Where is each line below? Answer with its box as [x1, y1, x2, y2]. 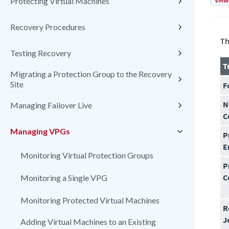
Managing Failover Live [10, 100, 92, 110]
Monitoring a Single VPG [20, 173, 107, 182]
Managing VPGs [10, 126, 70, 136]
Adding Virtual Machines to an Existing [20, 217, 156, 226]
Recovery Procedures [10, 22, 85, 32]
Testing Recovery [10, 48, 71, 58]
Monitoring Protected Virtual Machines [20, 195, 159, 205]
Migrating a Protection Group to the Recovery [10, 69, 172, 79]
